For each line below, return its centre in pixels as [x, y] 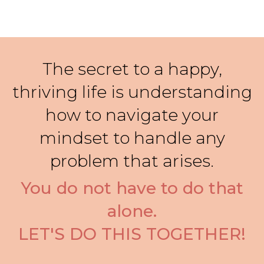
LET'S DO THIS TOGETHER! [132, 234]
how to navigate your [132, 115]
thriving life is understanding [132, 92]
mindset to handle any [132, 138]
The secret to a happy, [132, 69]
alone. [132, 211]
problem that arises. [132, 161]
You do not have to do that [132, 188]
